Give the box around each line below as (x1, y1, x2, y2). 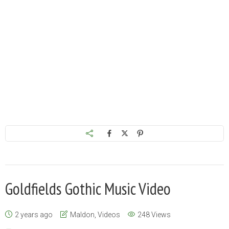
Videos (98, 210, 120, 219)
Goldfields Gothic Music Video (5, 177, 171, 199)
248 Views (138, 210, 171, 219)
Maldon (70, 210, 95, 219)
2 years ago (15, 210, 53, 219)
